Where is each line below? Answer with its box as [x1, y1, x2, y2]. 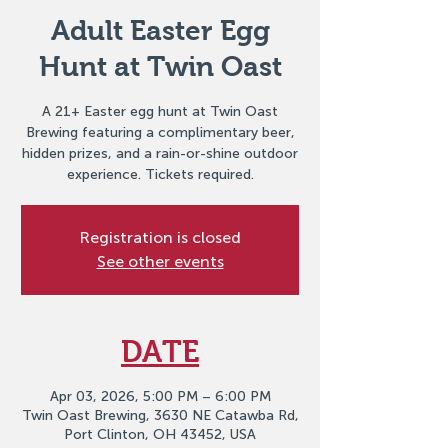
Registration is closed [79, 228, 241, 247]
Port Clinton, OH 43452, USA [64, 426, 256, 443]
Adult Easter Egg [50, 15, 270, 46]
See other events [96, 252, 224, 271]
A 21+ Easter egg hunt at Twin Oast [42, 103, 278, 120]
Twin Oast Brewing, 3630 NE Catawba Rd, [21, 407, 299, 424]
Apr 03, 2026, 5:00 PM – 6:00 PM [49, 388, 271, 405]
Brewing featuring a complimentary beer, [25, 124, 295, 141]
